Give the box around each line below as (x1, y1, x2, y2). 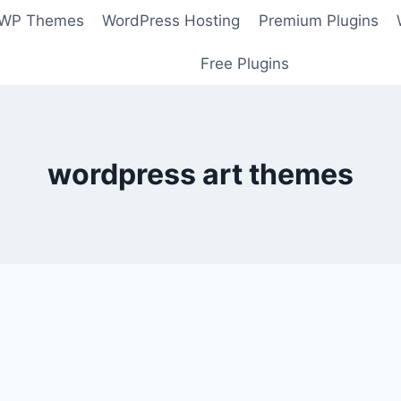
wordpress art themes (47, 156, 354, 192)
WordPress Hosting (102, 12, 241, 30)
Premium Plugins (258, 12, 379, 30)
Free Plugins (200, 54, 289, 73)
